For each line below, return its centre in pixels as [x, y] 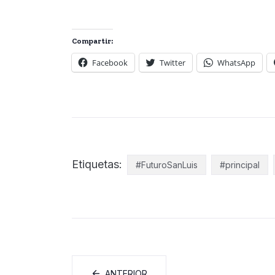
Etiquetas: [99, 164]
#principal [240, 165]
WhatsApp [236, 62]
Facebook [110, 62]
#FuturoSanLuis [167, 165]
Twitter [172, 62]
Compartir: [92, 41]
